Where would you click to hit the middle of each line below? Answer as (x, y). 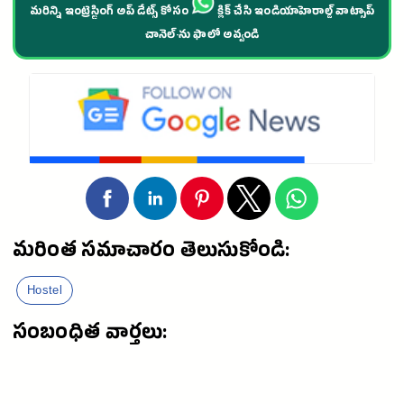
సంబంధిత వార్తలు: (90, 336)
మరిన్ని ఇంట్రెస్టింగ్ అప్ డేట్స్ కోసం (110, 13)
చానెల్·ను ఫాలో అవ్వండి (202, 37)
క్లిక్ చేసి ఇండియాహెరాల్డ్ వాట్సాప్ (295, 13)
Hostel (45, 290)
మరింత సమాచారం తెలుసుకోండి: (151, 254)
